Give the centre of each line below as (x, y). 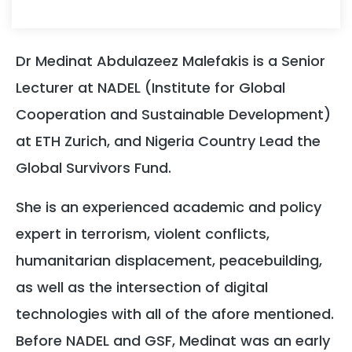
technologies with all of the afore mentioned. (175, 313)
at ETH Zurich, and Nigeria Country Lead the (168, 141)
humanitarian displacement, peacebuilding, (169, 260)
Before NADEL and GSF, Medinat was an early (173, 340)
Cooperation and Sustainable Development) (173, 114)
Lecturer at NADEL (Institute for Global (150, 87)
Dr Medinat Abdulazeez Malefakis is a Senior (170, 60)
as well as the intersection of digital (142, 287)
